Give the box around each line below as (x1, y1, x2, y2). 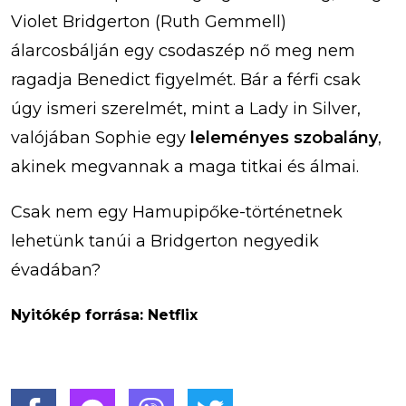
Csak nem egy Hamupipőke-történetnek (11, 201, 343, 222)
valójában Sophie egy (11, 127, 190, 148)
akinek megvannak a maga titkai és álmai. (11, 156, 359, 177)
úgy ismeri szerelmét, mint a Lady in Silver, (11, 98, 361, 119)
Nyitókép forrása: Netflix (11, 305, 198, 324)
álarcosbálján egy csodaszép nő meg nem (11, 40, 355, 61)
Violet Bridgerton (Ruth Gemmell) (11, 11, 286, 32)
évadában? (11, 259, 101, 280)
